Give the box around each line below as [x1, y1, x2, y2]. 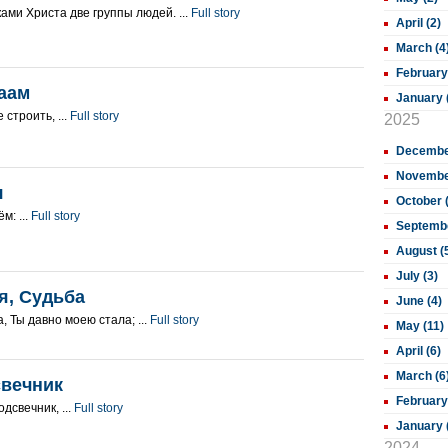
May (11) [396, 319, 444, 333]
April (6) [396, 344, 441, 358]
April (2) [396, 16, 441, 30]
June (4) [396, 294, 442, 308]
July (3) [396, 269, 438, 283]
